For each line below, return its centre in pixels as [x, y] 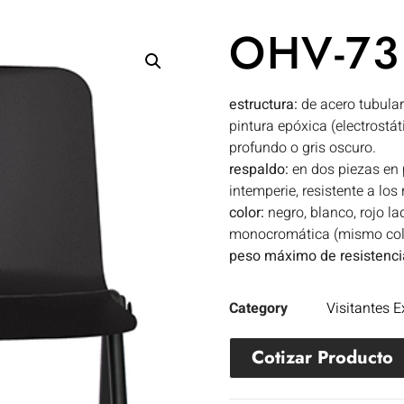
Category [258, 309]
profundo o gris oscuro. [303, 147]
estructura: [263, 104]
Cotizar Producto [322, 358]
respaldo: [259, 169]
